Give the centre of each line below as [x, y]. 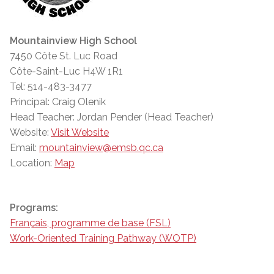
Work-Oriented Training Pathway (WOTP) [103, 239]
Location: [32, 163]
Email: [24, 148]
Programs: [34, 208]
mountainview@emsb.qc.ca [101, 148]
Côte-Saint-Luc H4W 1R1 [66, 72]
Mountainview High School [73, 41]
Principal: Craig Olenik [58, 102]
